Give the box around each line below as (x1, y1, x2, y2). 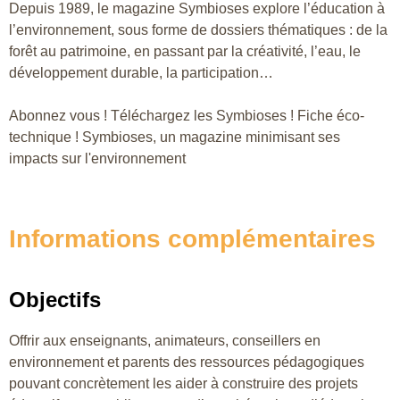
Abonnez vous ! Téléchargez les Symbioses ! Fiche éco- (9, 107, 364, 123)
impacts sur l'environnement (9, 150, 186, 166)
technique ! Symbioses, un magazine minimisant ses (9, 129, 340, 145)
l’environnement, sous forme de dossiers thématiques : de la (9, 21, 387, 37)
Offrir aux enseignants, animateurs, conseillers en (9, 332, 321, 348)
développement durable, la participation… (9, 64, 273, 80)
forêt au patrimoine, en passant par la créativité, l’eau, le (9, 43, 361, 59)
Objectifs (9, 287, 101, 312)
